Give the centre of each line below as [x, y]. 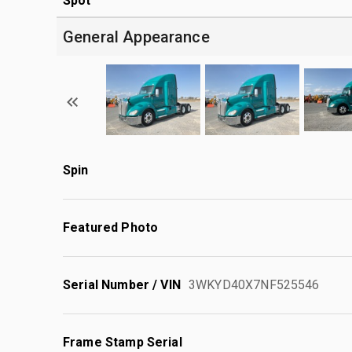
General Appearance [136, 37]
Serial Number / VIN [122, 284]
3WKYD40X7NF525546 [254, 284]
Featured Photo [111, 227]
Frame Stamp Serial [123, 342]
